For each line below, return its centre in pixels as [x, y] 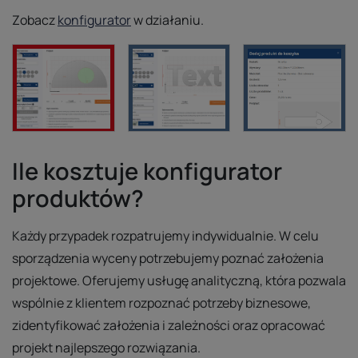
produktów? [78, 199]
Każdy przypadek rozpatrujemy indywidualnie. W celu [165, 236]
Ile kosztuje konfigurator [147, 171]
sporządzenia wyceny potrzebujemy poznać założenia [168, 259]
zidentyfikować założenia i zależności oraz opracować [169, 326]
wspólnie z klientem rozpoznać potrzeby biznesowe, [161, 303]
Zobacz [35, 20]
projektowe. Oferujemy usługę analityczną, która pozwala [179, 281]
